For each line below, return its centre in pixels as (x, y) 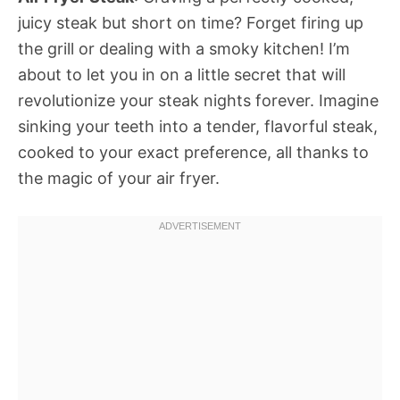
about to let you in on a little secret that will (182, 75)
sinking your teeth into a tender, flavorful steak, (198, 126)
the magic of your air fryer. (119, 178)
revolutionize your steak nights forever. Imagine (198, 100)
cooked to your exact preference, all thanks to (193, 152)
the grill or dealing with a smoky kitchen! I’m (184, 49)
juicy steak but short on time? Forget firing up (191, 23)
